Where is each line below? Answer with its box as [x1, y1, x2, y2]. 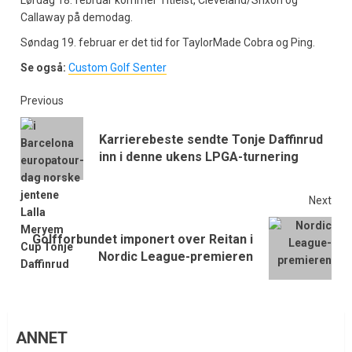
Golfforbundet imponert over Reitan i [32, 232, 253, 247]
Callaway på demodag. [20, 11, 133, 24]
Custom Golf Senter [68, 61, 167, 75]
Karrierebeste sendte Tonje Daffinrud [99, 132, 323, 148]
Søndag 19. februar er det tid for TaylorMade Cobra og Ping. [20, 36, 315, 49]
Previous [20, 94, 64, 108]
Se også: [20, 61, 66, 75]
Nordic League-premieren [98, 249, 253, 265]
